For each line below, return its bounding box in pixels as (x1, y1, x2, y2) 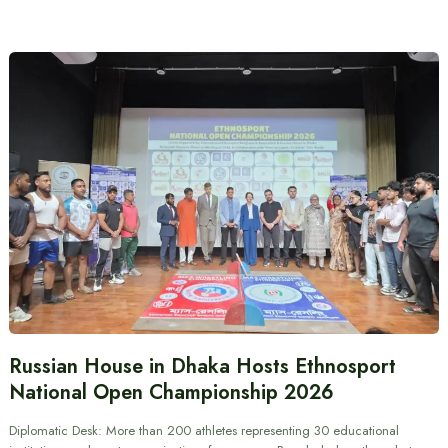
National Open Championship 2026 (8, 378, 334, 408)
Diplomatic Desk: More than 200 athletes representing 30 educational (8, 421, 399, 441)
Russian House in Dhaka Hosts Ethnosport (8, 352, 396, 382)
